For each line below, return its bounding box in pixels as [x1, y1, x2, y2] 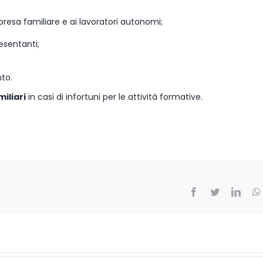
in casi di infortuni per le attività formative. [26, 90, 203, 103]
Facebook [198, 186, 234, 196]
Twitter [219, 186, 245, 196]
